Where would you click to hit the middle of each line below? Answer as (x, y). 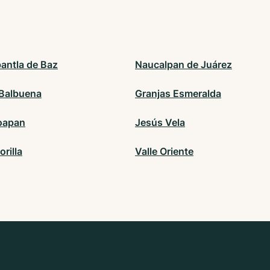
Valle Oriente (164, 152)
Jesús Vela (160, 123)
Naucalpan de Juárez (184, 65)
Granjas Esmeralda (178, 94)
